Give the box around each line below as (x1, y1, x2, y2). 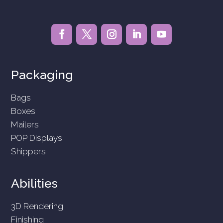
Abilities (11, 175, 58, 191)
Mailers (11, 119, 39, 129)
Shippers (11, 146, 46, 156)
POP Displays (11, 132, 63, 143)
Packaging (11, 67, 74, 82)
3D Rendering (11, 201, 64, 211)
